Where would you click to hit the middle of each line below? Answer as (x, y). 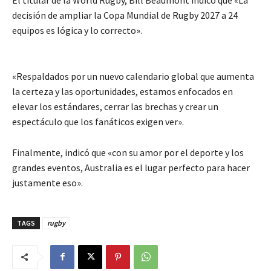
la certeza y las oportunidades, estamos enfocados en (122, 91)
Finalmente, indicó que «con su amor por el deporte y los (128, 152)
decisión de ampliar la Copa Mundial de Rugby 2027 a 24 (125, 15)
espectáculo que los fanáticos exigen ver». (98, 121)
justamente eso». (47, 182)
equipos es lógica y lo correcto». (77, 30)
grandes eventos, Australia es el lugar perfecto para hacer (131, 167)
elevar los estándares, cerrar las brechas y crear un (115, 106)
